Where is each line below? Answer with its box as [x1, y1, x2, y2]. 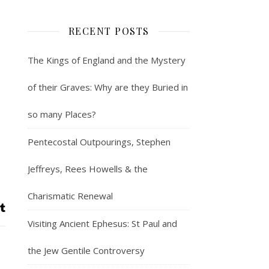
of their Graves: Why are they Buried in [28, 80, 188, 93]
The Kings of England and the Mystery [28, 53, 186, 66]
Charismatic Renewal [28, 189, 113, 202]
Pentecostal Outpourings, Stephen [28, 135, 171, 148]
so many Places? [28, 107, 96, 120]
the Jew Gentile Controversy [28, 244, 145, 256]
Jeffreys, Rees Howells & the [28, 162, 148, 175]
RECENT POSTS [68, 24, 150, 37]
